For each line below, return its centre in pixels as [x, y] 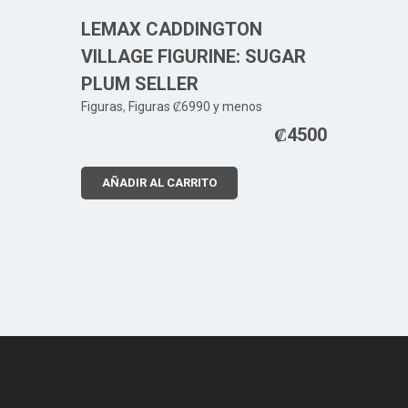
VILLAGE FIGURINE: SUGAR [194, 56]
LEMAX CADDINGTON [172, 29]
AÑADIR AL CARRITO [159, 183]
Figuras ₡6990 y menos [195, 107]
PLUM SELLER [140, 84]
